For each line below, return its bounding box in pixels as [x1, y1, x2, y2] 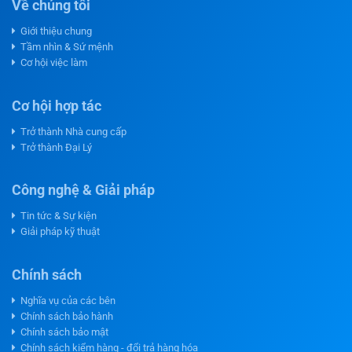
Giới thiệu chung [16, 24, 92, 37]
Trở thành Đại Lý [16, 141, 92, 153]
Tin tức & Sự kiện [16, 210, 97, 222]
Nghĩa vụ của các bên [16, 295, 115, 307]
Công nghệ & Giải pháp [12, 182, 155, 199]
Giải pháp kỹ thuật [16, 225, 100, 238]
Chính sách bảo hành [16, 310, 113, 323]
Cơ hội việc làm [16, 56, 87, 68]
